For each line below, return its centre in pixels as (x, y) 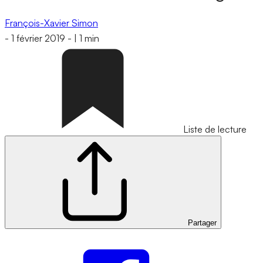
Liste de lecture (215, 129)
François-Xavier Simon (51, 23)
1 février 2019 (38, 38)
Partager (202, 223)
